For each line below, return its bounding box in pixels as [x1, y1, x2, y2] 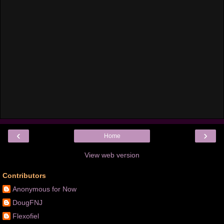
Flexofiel [12, 211, 39, 220]
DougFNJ [12, 198, 42, 206]
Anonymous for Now [12, 184, 76, 193]
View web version [84, 150, 139, 159]
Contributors [2, 171, 46, 179]
